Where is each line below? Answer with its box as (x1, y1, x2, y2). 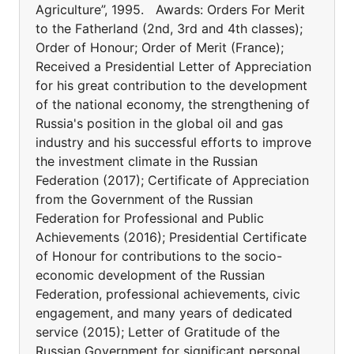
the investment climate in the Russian (36, 153, 258, 169)
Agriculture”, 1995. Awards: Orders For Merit (36, 2, 305, 17)
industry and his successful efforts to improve (36, 134, 311, 150)
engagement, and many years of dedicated (36, 305, 292, 321)
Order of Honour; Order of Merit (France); (36, 40, 284, 55)
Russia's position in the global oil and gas (36, 115, 283, 131)
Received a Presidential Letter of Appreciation (36, 58, 311, 74)
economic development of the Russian (36, 267, 265, 283)
